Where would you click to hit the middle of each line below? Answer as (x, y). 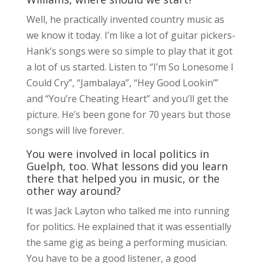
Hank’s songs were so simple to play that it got (129, 51)
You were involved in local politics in (117, 154)
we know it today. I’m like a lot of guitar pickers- (131, 35)
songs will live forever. (75, 130)
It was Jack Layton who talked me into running (128, 210)
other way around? (73, 190)
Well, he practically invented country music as (125, 19)
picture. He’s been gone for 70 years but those (128, 114)
